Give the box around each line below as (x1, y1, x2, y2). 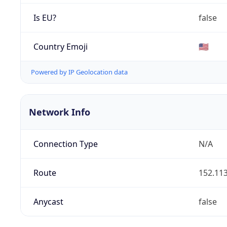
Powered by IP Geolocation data (31, 67, 128, 77)
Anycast (33, 196, 63, 208)
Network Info (29, 106, 90, 119)
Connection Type (33, 138, 98, 150)
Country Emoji (33, 41, 88, 52)
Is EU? (33, 12, 56, 23)
